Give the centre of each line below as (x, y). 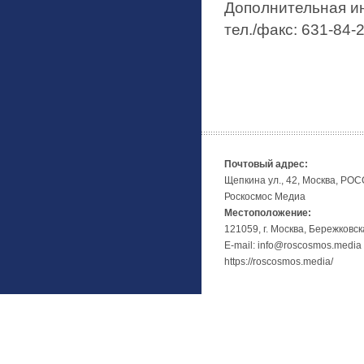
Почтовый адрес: (266, 164)
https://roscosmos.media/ (279, 262)
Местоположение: (268, 213)
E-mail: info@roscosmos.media (293, 245)
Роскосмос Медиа (265, 197)
